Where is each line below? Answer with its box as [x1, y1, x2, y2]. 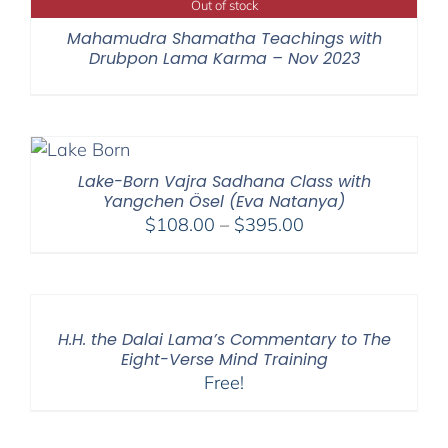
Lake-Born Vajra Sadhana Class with [77, 169, 371, 193]
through [302, 286, 366, 310]
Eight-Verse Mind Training [120, 347, 328, 371]
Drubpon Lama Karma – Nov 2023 [88, 46, 360, 70]
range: [302, 236, 355, 260]
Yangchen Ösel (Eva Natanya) [103, 189, 345, 213]
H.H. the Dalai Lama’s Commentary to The [57, 327, 391, 351]
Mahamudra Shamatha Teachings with [66, 26, 382, 50]
